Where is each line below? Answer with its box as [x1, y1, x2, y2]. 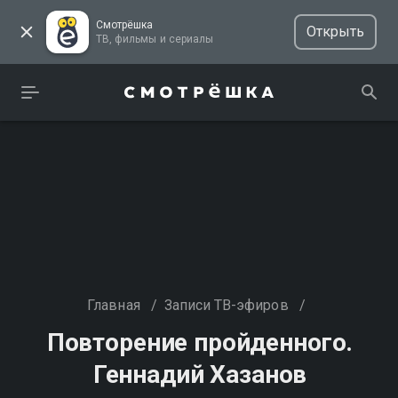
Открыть [306, 23, 364, 40]
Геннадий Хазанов [92, 360, 307, 389]
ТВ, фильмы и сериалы [168, 33, 213, 45]
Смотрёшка [96, 19, 154, 31]
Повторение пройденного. [46, 328, 354, 357]
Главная [87, 297, 140, 314]
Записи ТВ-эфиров [163, 297, 289, 314]
